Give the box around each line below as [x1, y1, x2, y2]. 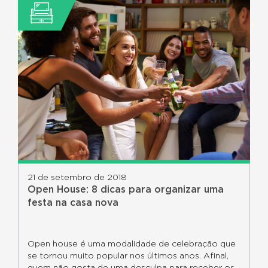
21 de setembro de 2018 [28, 173, 127, 182]
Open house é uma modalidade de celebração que [28, 240, 236, 248]
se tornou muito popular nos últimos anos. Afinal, [28, 252, 229, 260]
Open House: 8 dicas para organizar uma [28, 185, 224, 194]
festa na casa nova [28, 198, 118, 208]
